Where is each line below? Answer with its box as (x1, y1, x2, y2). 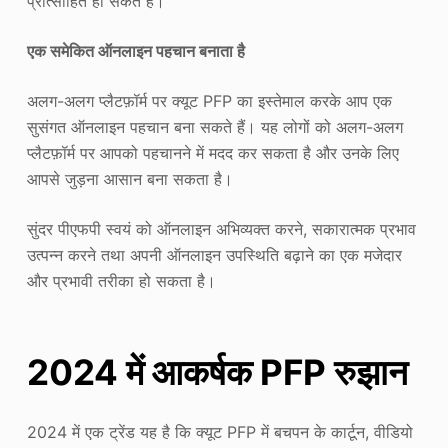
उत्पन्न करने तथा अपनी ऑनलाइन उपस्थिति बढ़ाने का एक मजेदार (26, 244, 402, 265)
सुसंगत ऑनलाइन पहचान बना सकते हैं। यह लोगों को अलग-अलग (26, 116, 403, 137)
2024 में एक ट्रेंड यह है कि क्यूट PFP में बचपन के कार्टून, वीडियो (26, 421, 413, 442)
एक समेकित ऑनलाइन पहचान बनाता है (26, 40, 245, 61)
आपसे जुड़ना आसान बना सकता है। (26, 168, 233, 189)
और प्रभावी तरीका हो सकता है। (26, 270, 216, 291)
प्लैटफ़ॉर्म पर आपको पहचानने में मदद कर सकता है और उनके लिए (26, 142, 399, 163)
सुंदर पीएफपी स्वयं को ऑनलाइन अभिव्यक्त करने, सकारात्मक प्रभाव (26, 218, 416, 239)
